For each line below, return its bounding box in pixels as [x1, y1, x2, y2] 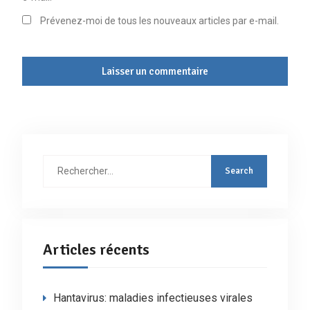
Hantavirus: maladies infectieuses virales [53, 291, 253, 304]
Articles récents [42, 239, 149, 259]
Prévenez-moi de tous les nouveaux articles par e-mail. [39, 15, 279, 26]
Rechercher [42, 156, 93, 168]
